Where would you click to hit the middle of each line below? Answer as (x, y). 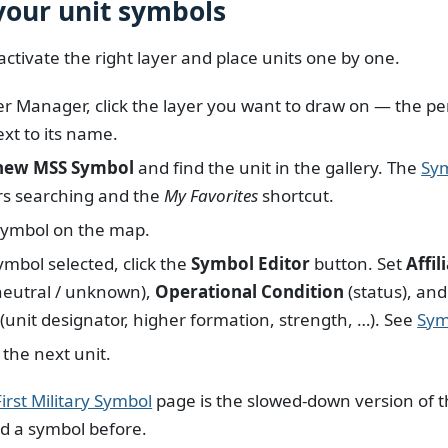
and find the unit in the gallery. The (278, 167)
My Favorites (211, 195)
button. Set (358, 263)
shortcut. (296, 195)
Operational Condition (250, 291)
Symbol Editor (251, 263)
